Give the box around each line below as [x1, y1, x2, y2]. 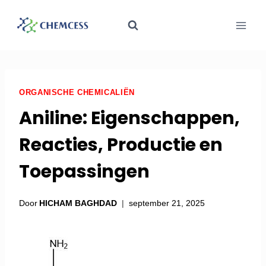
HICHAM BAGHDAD [39, 198, 118, 208]
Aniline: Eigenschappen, [19, 106, 240, 131]
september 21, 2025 [129, 198, 205, 208]
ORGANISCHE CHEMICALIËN [19, 88, 135, 97]
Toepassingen [19, 159, 150, 185]
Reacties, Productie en [19, 132, 223, 158]
